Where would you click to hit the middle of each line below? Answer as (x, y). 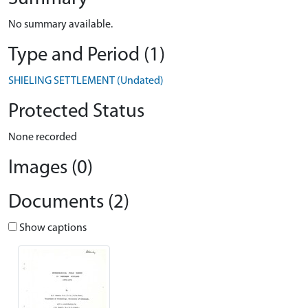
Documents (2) (69, 202)
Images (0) (51, 168)
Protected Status (76, 112)
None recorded (43, 137)
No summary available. (60, 25)
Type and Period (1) (87, 55)
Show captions (52, 228)
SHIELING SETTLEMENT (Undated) (86, 81)
